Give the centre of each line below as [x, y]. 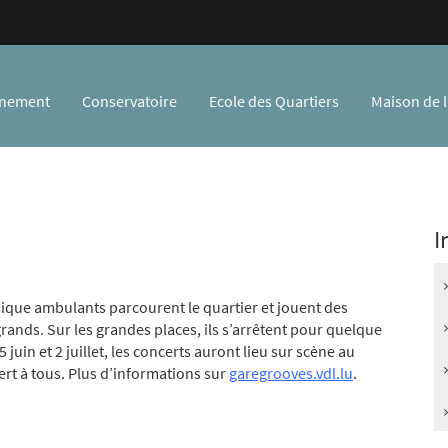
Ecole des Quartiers [274, 101]
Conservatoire [129, 101]
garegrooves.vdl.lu [291, 373]
